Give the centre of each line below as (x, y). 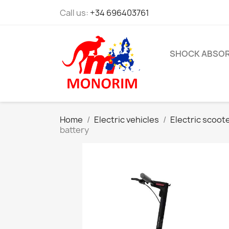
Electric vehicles (127, 120)
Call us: (75, 13)
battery (74, 130)
